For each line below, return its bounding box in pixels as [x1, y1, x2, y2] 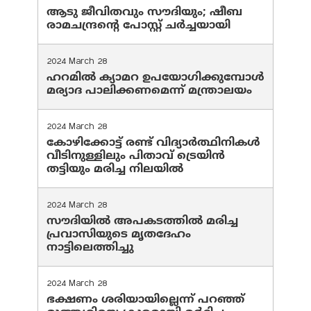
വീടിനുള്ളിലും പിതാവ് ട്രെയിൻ [47, 149, 225, 164]
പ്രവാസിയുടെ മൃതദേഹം [47, 228, 191, 242]
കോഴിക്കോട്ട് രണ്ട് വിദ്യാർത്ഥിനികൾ [47, 136, 260, 151]
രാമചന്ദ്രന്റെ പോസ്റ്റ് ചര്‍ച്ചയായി [47, 19, 230, 33]
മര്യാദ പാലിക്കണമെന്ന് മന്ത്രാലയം [47, 84, 252, 99]
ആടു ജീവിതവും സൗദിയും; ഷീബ [47, 6, 242, 20]
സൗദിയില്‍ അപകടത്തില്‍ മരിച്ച [47, 215, 238, 229]
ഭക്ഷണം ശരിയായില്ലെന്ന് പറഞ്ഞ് [47, 293, 244, 308]
